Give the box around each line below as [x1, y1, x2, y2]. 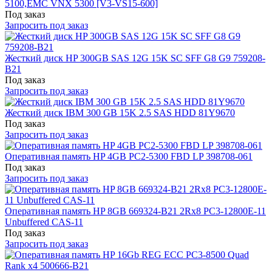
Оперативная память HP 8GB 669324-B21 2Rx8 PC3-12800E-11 [5, 205, 266, 216]
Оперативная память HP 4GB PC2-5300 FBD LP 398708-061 [5, 151, 253, 161]
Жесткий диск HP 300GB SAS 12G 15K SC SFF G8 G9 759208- [5, 52, 265, 63]
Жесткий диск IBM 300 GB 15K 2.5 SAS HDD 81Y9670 [5, 107, 235, 118]
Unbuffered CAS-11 [5, 216, 83, 227]
